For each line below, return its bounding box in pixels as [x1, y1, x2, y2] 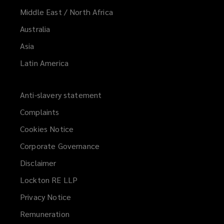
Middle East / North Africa [20, 6, 113, 17]
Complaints [20, 106, 59, 117]
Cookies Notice [20, 123, 74, 134]
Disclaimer [20, 157, 56, 168]
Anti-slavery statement [20, 89, 102, 100]
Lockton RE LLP [20, 174, 78, 185]
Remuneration [20, 208, 69, 219]
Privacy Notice [20, 191, 71, 202]
